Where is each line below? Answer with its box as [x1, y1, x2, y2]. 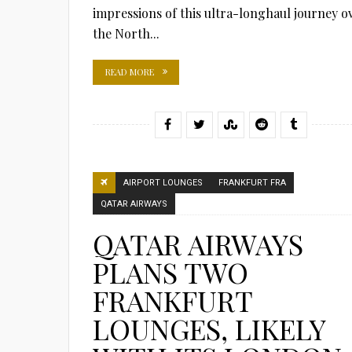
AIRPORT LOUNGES [123, 178, 203, 188]
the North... [93, 24, 159, 42]
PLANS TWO [93, 253, 248, 291]
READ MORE [105, 65, 154, 78]
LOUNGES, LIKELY [93, 310, 325, 347]
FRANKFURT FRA [218, 178, 286, 188]
